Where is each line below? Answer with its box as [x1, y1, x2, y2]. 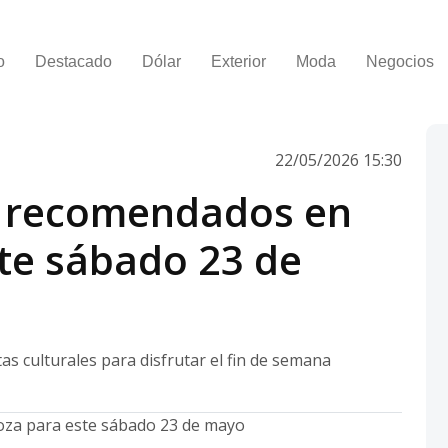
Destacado [34, 53, 112, 70]
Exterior [210, 53, 266, 70]
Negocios [365, 53, 434, 70]
